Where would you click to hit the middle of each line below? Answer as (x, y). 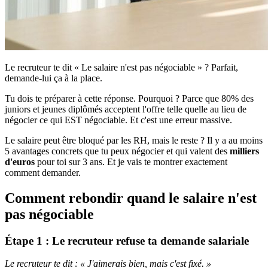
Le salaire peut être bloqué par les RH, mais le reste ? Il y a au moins (134, 140)
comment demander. (43, 172)
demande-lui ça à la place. (54, 78)
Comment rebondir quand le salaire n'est (131, 198)
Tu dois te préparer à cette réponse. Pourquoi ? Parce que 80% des (129, 98)
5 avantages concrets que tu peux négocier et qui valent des (117, 151)
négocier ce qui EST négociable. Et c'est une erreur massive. (118, 120)
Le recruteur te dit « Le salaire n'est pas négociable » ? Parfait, (121, 67)
